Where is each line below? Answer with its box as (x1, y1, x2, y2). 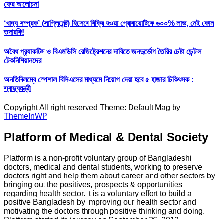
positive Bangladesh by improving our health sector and (4, 197, 196, 206)
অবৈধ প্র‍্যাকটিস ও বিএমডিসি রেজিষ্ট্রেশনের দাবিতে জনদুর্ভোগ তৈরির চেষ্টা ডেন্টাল (4, 47, 201, 56)
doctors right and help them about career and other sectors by (4, 171, 215, 180)
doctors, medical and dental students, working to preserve (4, 162, 202, 171)
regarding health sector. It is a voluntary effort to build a (4, 189, 192, 197)
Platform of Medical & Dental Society (4, 131, 208, 144)
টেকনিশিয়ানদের (4, 56, 41, 65)
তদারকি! (4, 28, 24, 37)
